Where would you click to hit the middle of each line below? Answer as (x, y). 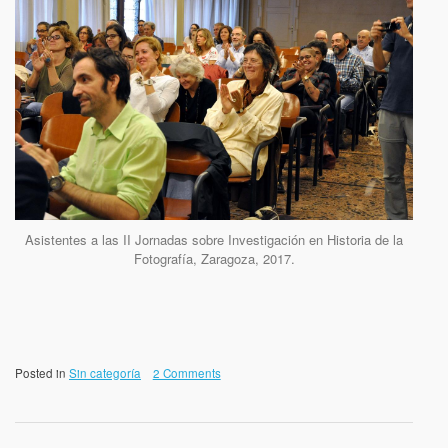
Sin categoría (105, 373)
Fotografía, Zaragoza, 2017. (214, 259)
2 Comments (186, 373)
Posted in (42, 373)
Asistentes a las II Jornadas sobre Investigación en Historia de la (214, 240)
